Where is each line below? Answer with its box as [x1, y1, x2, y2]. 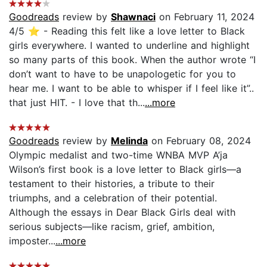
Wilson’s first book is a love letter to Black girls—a [9, 163, 241, 175]
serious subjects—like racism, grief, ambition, [9, 220, 215, 232]
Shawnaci [111, 10, 156, 23]
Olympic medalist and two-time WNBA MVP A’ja [9, 148, 228, 161]
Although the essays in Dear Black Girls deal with [9, 206, 235, 218]
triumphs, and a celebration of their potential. [9, 191, 217, 204]
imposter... [9, 234, 55, 247]
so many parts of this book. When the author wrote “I [9, 53, 256, 66]
